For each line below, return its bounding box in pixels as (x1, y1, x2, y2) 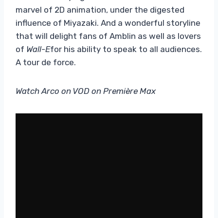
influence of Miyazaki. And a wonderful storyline (16, 18, 200, 28)
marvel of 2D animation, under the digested (16, 4, 184, 15)
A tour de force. (16, 57, 76, 67)
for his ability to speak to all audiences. (50, 44, 202, 54)
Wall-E (26, 44, 50, 54)
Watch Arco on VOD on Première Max (16, 86, 156, 96)
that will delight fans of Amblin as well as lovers (16, 31, 201, 41)
